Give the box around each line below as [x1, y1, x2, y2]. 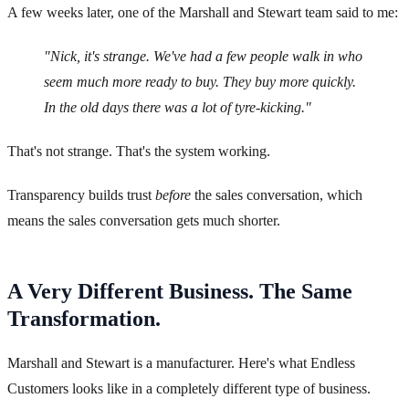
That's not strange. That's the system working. [7, 143, 270, 160]
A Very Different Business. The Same [7, 279, 352, 304]
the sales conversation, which [191, 187, 362, 204]
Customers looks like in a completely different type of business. [7, 381, 371, 397]
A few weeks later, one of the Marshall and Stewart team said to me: [7, 5, 398, 21]
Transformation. [7, 307, 161, 331]
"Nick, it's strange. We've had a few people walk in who [44, 48, 362, 65]
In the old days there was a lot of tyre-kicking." [44, 100, 311, 116]
